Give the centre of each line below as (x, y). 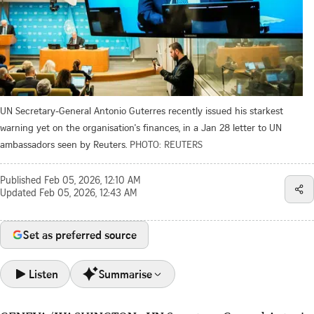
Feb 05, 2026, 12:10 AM (93, 181)
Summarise (125, 274)
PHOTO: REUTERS (166, 144)
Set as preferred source (80, 234)
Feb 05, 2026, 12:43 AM (88, 194)
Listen (43, 274)
